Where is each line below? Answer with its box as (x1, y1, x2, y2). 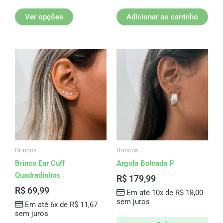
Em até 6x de (24, 200, 70, 209)
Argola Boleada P (116, 159, 174, 168)
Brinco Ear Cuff (15, 159, 65, 168)
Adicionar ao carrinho (126, 12, 198, 21)
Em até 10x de (126, 188, 175, 197)
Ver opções (25, 12, 63, 21)
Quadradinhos (15, 171, 60, 180)
